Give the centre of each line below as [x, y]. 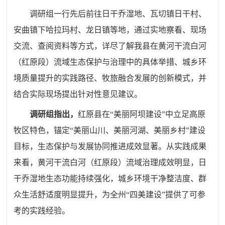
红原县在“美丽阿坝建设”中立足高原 [142, 114]
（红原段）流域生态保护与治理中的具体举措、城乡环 [110, 62]
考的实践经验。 [42, 210]
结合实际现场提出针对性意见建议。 [78, 94]
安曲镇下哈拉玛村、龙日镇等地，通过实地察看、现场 [110, 30]
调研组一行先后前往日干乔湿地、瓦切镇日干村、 [118, 14]
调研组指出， [54, 114]
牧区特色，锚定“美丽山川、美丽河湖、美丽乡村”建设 [110, 130]
